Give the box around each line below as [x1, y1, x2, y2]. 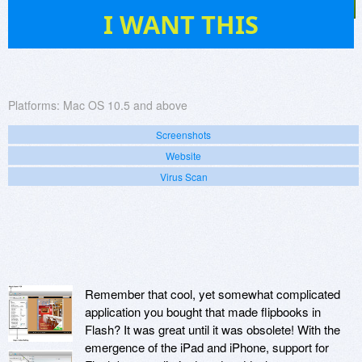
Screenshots [156, 128, 211, 142]
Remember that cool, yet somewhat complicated [85, 285, 340, 303]
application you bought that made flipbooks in [85, 303, 321, 321]
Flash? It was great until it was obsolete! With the [85, 321, 340, 339]
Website [166, 149, 201, 163]
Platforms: [8, 97, 60, 114]
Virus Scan [159, 170, 208, 184]
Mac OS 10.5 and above [63, 97, 187, 114]
